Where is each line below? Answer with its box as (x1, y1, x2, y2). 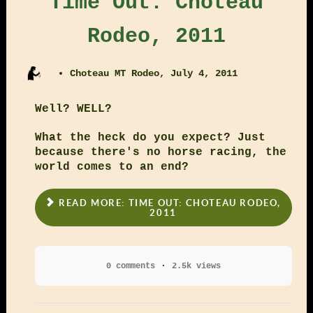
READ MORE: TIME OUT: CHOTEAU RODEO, (55, 197, 281, 208)
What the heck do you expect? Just (34, 131, 265, 145)
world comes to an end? (34, 161, 189, 174)
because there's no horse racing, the (34, 146, 286, 159)
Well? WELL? (34, 103, 112, 116)
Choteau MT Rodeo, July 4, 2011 (70, 68, 238, 80)
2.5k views (171, 261, 221, 271)
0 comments (105, 261, 155, 271)
